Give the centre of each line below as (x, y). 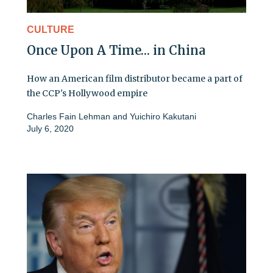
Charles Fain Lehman (70, 117)
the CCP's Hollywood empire (87, 94)
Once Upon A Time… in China (116, 51)
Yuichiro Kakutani (163, 117)
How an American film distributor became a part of (135, 79)
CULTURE (51, 30)
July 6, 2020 (50, 129)
